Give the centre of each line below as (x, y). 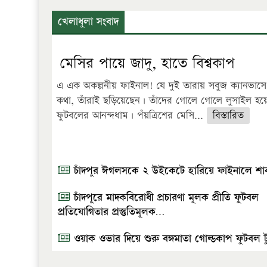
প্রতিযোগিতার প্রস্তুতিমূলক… (111, 212)
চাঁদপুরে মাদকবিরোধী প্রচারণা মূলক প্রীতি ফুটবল (164, 197)
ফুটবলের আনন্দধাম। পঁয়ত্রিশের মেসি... (132, 115)
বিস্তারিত (228, 115)
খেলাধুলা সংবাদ (88, 21)
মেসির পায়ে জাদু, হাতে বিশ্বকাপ (147, 63)
